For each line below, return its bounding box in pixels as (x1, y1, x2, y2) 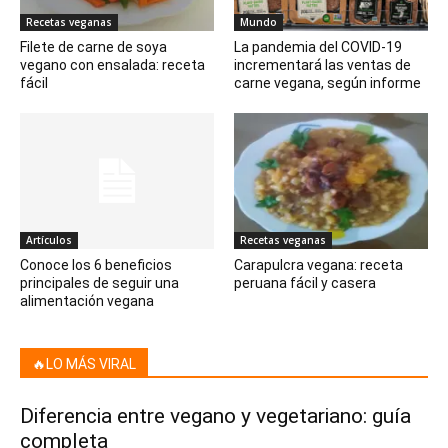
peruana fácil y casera (234, 274, 376, 291)
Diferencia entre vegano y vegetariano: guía (20, 403, 411, 428)
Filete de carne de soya (20, 39, 167, 56)
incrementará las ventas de (234, 57, 411, 74)
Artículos (26, 232, 72, 247)
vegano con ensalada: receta (20, 57, 205, 74)
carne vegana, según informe (234, 75, 421, 92)
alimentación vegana (20, 292, 154, 309)
